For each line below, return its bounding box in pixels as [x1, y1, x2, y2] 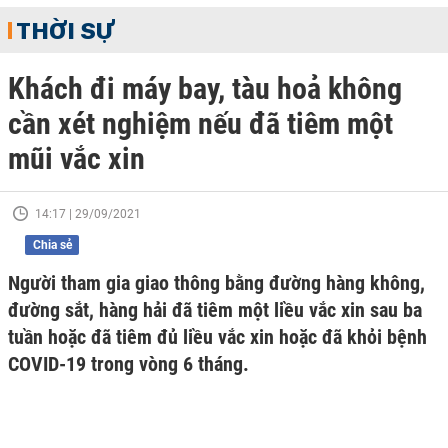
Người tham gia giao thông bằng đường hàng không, [8, 271, 425, 295]
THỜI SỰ [16, 15, 114, 45]
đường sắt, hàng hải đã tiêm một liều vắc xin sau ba [8, 298, 422, 322]
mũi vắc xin [8, 141, 145, 176]
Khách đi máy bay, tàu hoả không [8, 71, 402, 106]
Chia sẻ [32, 238, 72, 252]
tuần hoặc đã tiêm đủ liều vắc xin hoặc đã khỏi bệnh [8, 325, 427, 349]
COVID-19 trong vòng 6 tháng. [8, 352, 249, 376]
